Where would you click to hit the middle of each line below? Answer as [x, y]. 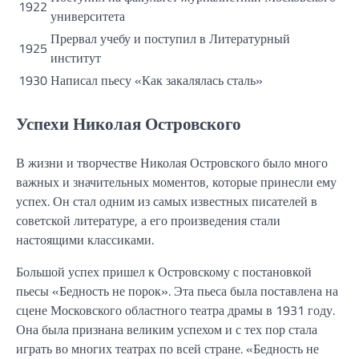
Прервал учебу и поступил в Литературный [170, 38]
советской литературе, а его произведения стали [148, 220]
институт [76, 57]
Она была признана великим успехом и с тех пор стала [167, 329]
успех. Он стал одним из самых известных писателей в [167, 201]
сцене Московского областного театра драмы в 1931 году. [175, 310]
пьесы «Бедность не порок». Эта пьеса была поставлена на [177, 290]
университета [88, 16]
